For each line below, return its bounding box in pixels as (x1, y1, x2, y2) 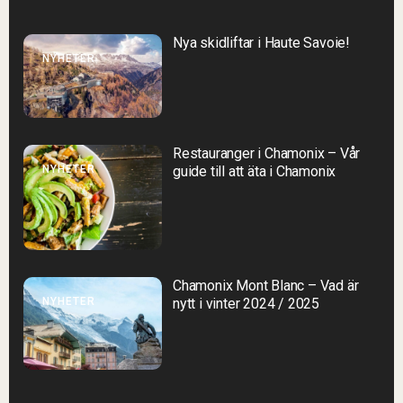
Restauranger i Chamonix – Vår (173, 145, 361, 163)
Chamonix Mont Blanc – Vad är (173, 276, 359, 294)
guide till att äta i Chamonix (173, 163, 336, 181)
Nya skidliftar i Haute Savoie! (173, 33, 350, 51)
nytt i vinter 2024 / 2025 (173, 294, 320, 312)
